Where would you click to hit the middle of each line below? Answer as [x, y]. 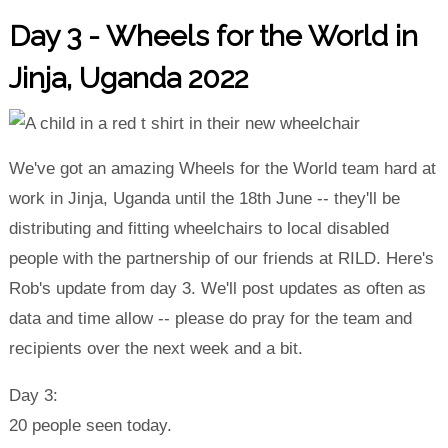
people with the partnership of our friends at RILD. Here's [221, 259]
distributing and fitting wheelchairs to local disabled [198, 229]
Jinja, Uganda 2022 [128, 78]
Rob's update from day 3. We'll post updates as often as [217, 289]
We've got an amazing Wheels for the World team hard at [222, 169]
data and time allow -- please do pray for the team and [210, 319]
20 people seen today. [90, 425]
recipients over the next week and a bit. [155, 349]
